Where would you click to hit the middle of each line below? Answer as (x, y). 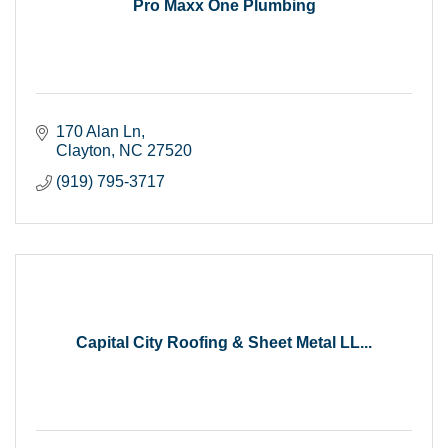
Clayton (83, 150)
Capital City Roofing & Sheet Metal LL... (224, 342)
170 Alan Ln (98, 131)
